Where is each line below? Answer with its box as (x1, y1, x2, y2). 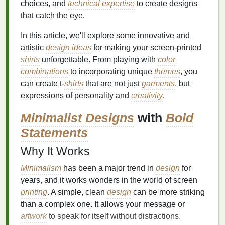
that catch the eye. (21, 11, 85, 20)
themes (154, 67, 180, 76)
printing (21, 188, 47, 196)
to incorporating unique (68, 67, 154, 76)
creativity (131, 91, 163, 100)
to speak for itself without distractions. (47, 212, 181, 220)
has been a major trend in (61, 164, 156, 172)
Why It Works (21, 145, 90, 158)
